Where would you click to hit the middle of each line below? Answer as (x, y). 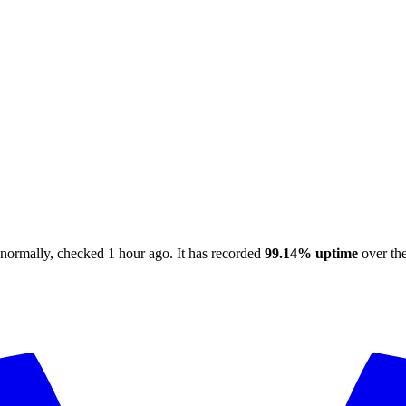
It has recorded (219, 253)
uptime (335, 253)
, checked (79, 253)
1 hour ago (139, 253)
